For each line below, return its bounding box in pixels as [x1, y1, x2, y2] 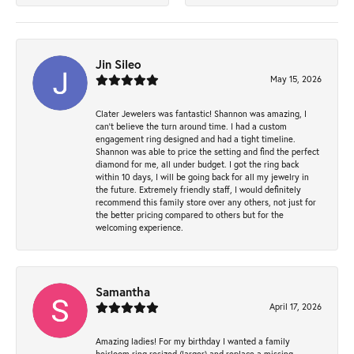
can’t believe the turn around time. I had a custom [96, 120, 287, 133]
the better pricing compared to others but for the [96, 209, 284, 221]
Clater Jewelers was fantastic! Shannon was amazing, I [96, 107, 307, 120]
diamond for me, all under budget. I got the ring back [96, 158, 299, 171]
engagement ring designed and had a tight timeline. [96, 133, 296, 145]
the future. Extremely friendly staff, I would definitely [96, 183, 301, 196]
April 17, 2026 [269, 300, 322, 313]
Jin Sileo [96, 56, 141, 73]
